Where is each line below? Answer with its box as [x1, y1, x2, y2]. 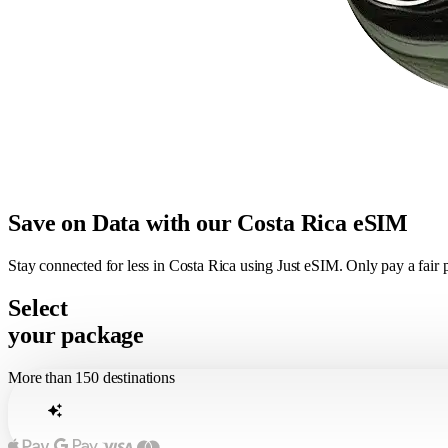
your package [8, 321, 145, 348]
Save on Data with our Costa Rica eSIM [8, 209, 409, 236]
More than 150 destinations [8, 368, 175, 386]
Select [8, 294, 69, 321]
